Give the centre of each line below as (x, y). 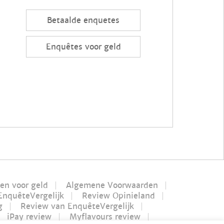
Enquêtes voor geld (83, 47)
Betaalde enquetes (83, 20)
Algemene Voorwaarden (112, 185)
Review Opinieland (118, 195)
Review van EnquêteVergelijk (77, 206)
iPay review (29, 216)
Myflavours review (105, 216)
